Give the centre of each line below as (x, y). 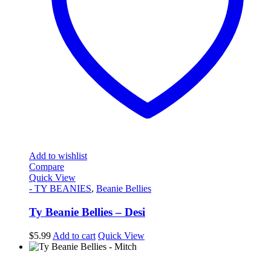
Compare (47, 167)
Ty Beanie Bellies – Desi (87, 212)
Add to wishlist (58, 156)
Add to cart (74, 235)
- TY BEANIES (60, 189)
